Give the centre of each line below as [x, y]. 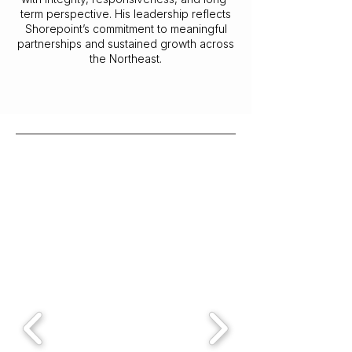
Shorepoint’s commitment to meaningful [126, 29]
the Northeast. [126, 59]
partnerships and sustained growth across [126, 44]
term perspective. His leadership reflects [126, 14]
